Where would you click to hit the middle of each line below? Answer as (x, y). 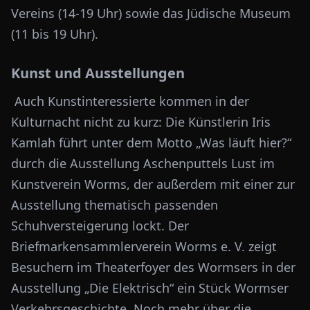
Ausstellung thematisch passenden (115, 205)
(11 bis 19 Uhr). (55, 34)
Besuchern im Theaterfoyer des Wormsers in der (153, 267)
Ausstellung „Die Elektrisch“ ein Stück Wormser (150, 288)
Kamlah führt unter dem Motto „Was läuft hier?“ (151, 143)
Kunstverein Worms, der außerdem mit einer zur (153, 184)
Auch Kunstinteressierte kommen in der (130, 101)
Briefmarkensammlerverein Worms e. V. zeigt (144, 246)
